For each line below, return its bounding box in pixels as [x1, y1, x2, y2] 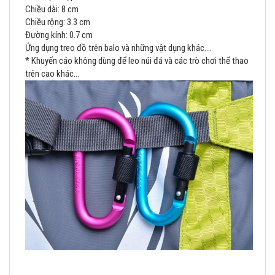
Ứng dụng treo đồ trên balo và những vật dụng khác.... [25, 42, 212, 53]
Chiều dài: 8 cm [25, 3, 79, 15]
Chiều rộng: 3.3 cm [25, 16, 90, 28]
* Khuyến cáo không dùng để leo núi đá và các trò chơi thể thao [25, 55, 249, 66]
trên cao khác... [25, 68, 79, 79]
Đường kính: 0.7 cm [25, 29, 93, 41]
